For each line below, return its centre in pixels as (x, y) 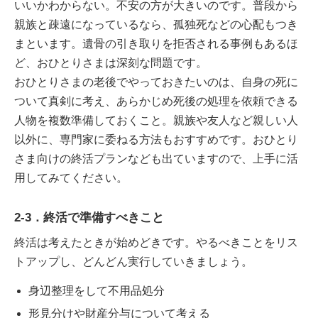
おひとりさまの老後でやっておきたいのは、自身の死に (156, 82)
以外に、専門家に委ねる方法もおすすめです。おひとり (156, 139)
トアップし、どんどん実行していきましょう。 (133, 261)
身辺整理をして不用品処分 (97, 290)
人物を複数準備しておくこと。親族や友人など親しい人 (156, 120)
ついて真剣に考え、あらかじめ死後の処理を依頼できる (156, 101)
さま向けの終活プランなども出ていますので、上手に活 (156, 159)
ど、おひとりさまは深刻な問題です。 (111, 63)
